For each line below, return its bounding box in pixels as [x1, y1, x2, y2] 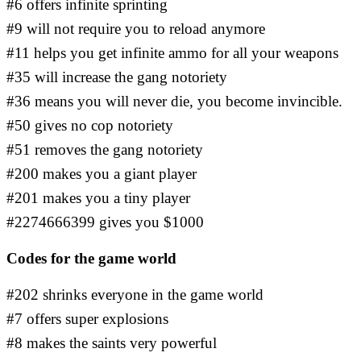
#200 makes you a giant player [6, 165, 197, 183]
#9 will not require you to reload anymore [6, 20, 265, 38]
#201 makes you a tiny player [6, 189, 190, 207]
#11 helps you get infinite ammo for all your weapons [6, 44, 338, 62]
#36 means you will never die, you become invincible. [6, 93, 342, 110]
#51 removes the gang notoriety [6, 141, 203, 159]
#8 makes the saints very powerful [6, 334, 217, 352]
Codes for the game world [6, 250, 176, 268]
